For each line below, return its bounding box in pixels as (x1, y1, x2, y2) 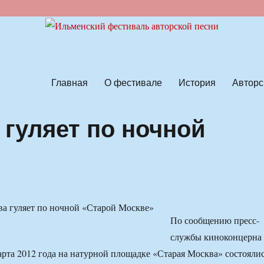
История (178, 75, 216, 89)
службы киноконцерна (170, 230, 262, 243)
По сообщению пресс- (170, 214, 259, 227)
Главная (51, 75, 88, 89)
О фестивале (104, 75, 162, 89)
